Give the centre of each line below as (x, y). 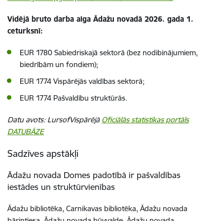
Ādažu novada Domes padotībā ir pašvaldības (94, 175)
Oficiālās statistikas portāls (145, 119)
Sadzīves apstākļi (43, 153)
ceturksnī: (25, 31)
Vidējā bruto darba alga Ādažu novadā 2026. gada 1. (100, 19)
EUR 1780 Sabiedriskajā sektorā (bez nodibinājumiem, (109, 52)
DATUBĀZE (26, 131)
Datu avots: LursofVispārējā (55, 119)
